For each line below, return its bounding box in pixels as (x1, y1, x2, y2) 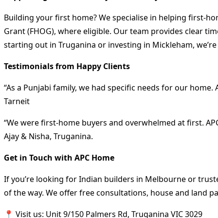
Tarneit (4, 95, 30, 107)
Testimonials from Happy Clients (4, 60, 130, 72)
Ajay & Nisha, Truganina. (4, 130, 93, 142)
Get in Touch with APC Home (4, 152, 114, 163)
